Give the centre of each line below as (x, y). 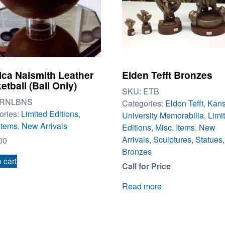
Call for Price (146, 166)
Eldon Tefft (184, 103)
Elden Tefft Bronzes (167, 75)
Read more (142, 186)
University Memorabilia (163, 115)
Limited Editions (49, 114)
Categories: (143, 103)
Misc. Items (175, 127)
